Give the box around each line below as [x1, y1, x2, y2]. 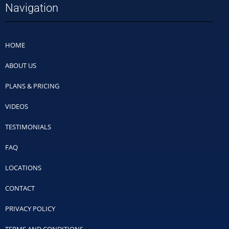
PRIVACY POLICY [5, 203, 55, 213]
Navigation [5, 1, 58, 14]
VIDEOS [5, 101, 28, 111]
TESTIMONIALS [5, 122, 51, 131]
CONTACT [5, 183, 35, 193]
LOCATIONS [5, 163, 41, 172]
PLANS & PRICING [5, 81, 59, 90]
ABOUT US [5, 60, 36, 70]
